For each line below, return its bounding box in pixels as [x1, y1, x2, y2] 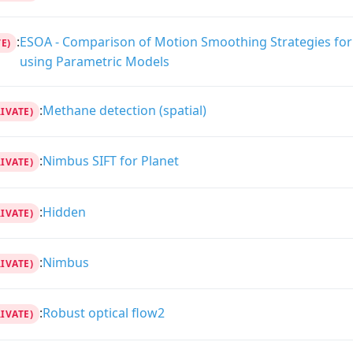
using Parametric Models [20, 52, 170, 70]
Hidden [42, 203, 86, 221]
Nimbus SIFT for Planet [42, 152, 179, 170]
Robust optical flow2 [42, 304, 165, 322]
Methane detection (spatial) [42, 101, 206, 119]
